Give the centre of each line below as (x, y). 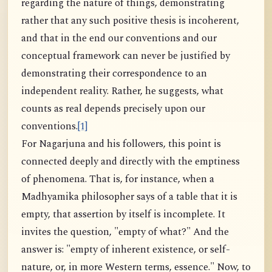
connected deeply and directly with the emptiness (131, 162)
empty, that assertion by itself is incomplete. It (123, 215)
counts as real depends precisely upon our (113, 109)
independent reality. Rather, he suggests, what (122, 92)
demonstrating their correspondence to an (114, 74)
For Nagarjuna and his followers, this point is (121, 144)
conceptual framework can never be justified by (126, 56)
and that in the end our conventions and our (119, 39)
